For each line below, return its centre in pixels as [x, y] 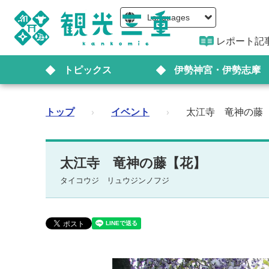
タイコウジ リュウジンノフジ [115, 181]
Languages [168, 17]
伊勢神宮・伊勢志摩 [217, 70]
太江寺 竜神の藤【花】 [133, 162]
